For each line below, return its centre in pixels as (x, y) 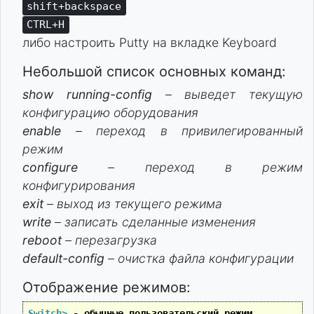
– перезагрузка (109, 240)
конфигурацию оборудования (110, 112)
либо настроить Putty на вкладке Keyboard (150, 42)
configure (50, 167)
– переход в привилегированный (189, 130)
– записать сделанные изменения (153, 221)
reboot (42, 240)
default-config (63, 258)
